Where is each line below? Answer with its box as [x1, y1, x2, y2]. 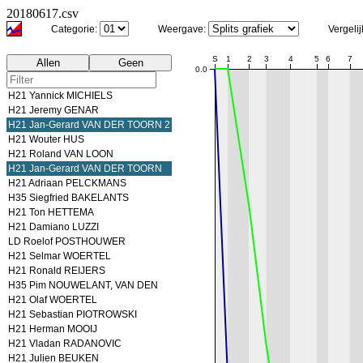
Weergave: [158, 23, 208, 35]
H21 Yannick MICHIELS [8, 90, 113, 101]
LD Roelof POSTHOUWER [8, 236, 126, 247]
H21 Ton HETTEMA [8, 207, 94, 218]
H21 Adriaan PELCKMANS [8, 177, 126, 189]
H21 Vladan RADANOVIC [8, 338, 122, 349]
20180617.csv [6, 6, 79, 20]
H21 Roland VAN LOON [8, 148, 113, 160]
